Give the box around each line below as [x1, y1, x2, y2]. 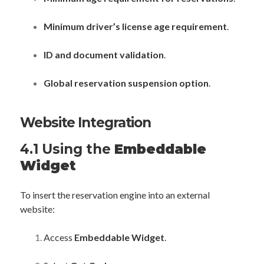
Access [44, 232, 74, 243]
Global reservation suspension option [44, 77, 209, 88]
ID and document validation [44, 49, 164, 60]
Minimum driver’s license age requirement [44, 21, 227, 32]
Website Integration [20, 114, 151, 131]
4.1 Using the [20, 141, 114, 157]
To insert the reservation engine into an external [20, 189, 210, 200]
